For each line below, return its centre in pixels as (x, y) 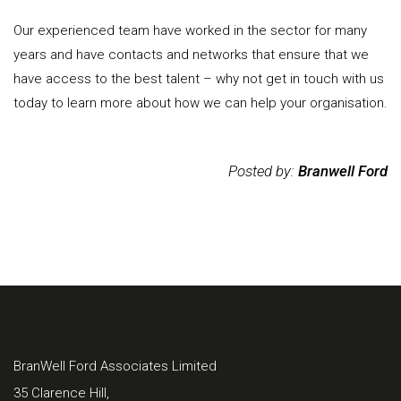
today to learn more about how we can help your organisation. (200, 103)
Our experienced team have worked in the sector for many (190, 31)
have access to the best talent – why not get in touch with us (199, 79)
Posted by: (263, 171)
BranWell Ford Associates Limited (115, 366)
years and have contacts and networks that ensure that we (191, 55)
